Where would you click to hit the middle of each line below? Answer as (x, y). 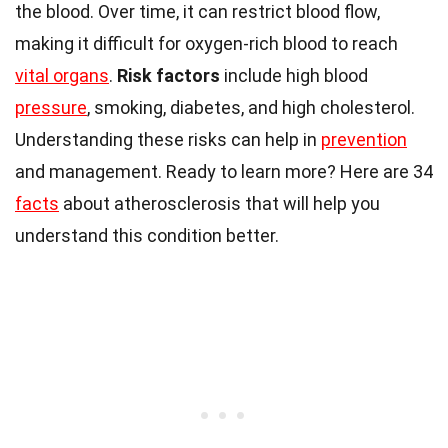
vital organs (62, 76)
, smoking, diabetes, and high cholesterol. (251, 108)
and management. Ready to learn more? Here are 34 (224, 172)
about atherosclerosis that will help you (219, 204)
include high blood (294, 76)
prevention (364, 140)
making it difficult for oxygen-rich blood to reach (206, 44)
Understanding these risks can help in (168, 140)
